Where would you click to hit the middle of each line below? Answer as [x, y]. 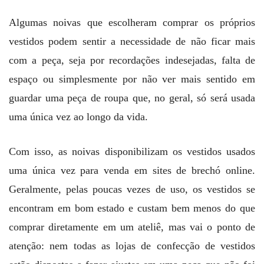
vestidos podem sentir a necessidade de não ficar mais [132, 41]
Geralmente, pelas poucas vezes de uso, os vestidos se [132, 189]
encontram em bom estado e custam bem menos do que [132, 208]
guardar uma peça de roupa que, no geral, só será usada [132, 98]
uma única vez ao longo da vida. [78, 116]
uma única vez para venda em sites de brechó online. [132, 170]
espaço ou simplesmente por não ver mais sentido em [132, 79]
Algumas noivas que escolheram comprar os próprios [132, 22]
